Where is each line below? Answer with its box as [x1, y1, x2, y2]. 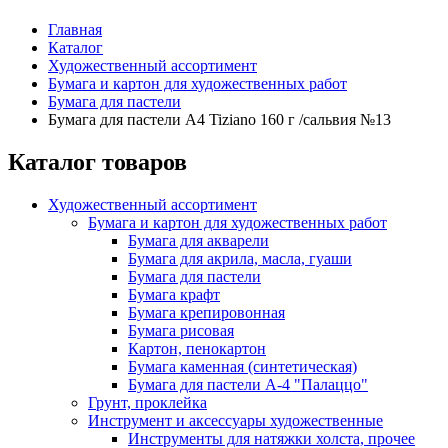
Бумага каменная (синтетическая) [128, 357, 357, 375]
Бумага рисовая [128, 321, 234, 339]
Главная [48, 21, 102, 38]
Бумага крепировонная [128, 303, 285, 321]
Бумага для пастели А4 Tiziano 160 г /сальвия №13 [48, 111, 391, 128]
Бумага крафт [128, 285, 220, 303]
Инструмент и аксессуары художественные [88, 411, 383, 429]
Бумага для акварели [128, 231, 269, 249]
